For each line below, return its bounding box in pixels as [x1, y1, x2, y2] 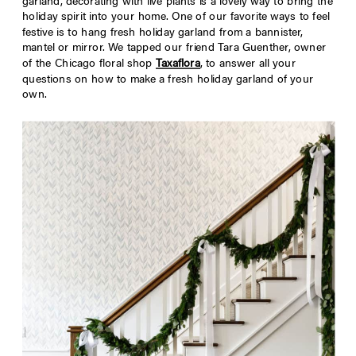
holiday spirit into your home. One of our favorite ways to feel [22, 12, 330, 24]
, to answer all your [200, 59, 296, 71]
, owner [288, 43, 327, 55]
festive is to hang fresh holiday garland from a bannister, [22, 27, 303, 39]
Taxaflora [156, 59, 200, 71]
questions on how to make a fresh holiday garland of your [22, 74, 314, 86]
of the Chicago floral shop [22, 59, 153, 71]
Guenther [242, 43, 288, 55]
